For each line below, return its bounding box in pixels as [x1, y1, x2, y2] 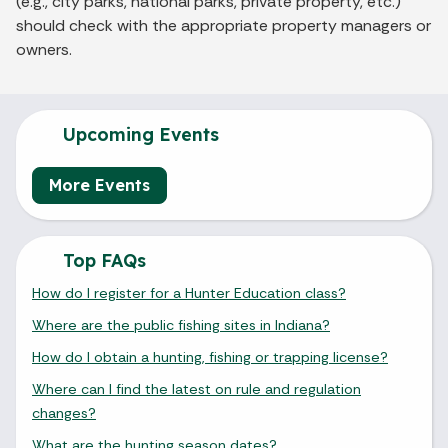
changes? [32, 403, 96, 422]
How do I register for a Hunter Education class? [32, 283, 346, 302]
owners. [16, 38, 72, 60]
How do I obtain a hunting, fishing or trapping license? [32, 347, 388, 366]
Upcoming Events [58, 122, 219, 145]
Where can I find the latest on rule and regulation [32, 379, 361, 398]
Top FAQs [58, 248, 146, 271]
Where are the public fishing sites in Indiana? [32, 315, 330, 334]
